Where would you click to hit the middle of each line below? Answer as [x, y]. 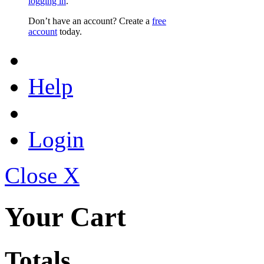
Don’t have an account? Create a [90, 21]
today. [70, 31]
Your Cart [65, 217]
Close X [42, 175]
